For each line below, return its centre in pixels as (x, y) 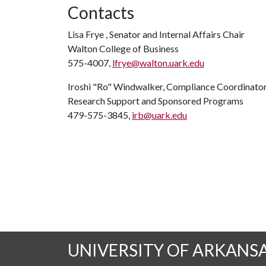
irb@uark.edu (159, 115)
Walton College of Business (123, 48)
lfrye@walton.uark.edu (158, 63)
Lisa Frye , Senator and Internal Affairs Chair (156, 34)
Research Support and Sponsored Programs (156, 101)
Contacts (101, 12)
